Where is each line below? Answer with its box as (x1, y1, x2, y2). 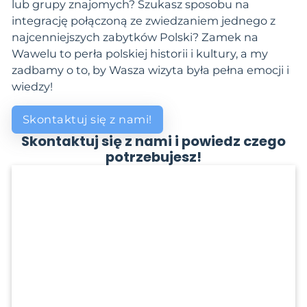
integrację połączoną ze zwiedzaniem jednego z (11, 14, 275, 28)
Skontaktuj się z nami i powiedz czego (21, 131, 286, 151)
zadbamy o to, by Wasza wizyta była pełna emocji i (11, 63, 289, 77)
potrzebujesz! (106, 147, 201, 167)
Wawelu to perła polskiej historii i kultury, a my (11, 47, 268, 61)
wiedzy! (11, 79, 53, 94)
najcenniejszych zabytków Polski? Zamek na (11, 30, 258, 45)
